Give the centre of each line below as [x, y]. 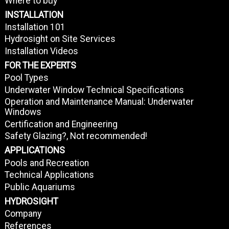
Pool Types [26, 78]
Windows [23, 112]
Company [23, 213]
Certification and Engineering [61, 124]
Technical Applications [49, 175]
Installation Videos [41, 51]
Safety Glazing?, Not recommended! [76, 136]
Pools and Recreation [47, 163]
